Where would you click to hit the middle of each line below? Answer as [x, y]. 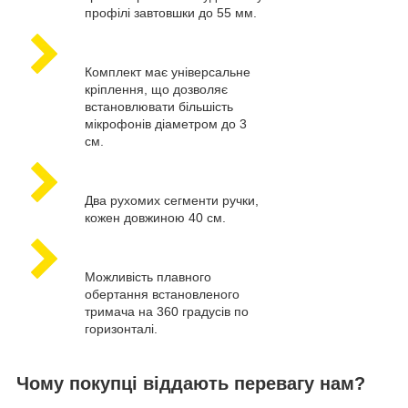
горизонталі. [121, 329]
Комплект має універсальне [168, 72]
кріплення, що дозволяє [156, 90]
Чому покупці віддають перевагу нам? [191, 384]
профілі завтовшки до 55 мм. [171, 13]
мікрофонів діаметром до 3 [166, 124]
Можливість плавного [148, 277]
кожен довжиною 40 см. [155, 218]
